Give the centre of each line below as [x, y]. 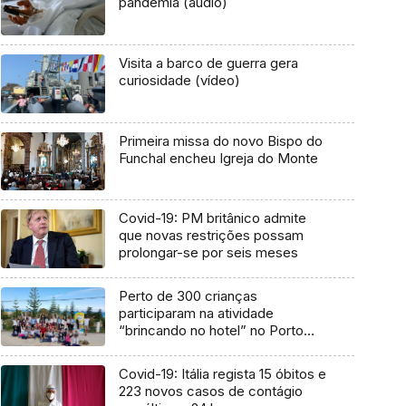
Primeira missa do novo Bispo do [220, 140]
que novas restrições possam [211, 236]
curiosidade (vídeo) [179, 80]
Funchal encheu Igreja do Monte [218, 158]
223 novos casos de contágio [210, 391]
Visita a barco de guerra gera [208, 63]
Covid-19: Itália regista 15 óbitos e [222, 373]
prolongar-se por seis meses [208, 253]
